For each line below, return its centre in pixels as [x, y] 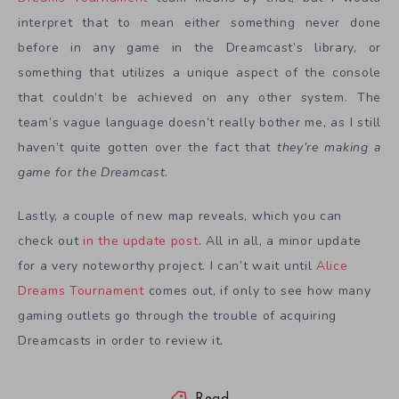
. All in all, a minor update [280, 240]
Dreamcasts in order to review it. [121, 340]
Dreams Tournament [81, 290]
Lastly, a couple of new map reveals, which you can [180, 216]
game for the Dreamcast [92, 173]
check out [50, 240]
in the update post [141, 240]
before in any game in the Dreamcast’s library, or [199, 48]
